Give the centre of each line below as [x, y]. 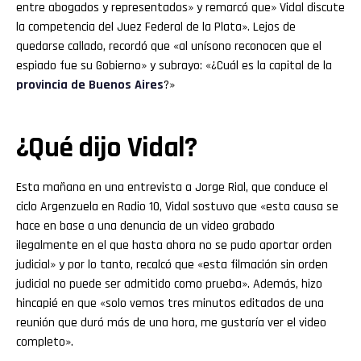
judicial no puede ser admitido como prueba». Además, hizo [169, 284]
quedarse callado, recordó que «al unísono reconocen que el [169, 46]
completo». [45, 342]
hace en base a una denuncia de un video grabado [145, 226]
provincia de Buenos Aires [90, 85]
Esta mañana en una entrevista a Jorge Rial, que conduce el [172, 187]
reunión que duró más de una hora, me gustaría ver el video [171, 322]
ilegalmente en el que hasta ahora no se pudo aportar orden [174, 245]
